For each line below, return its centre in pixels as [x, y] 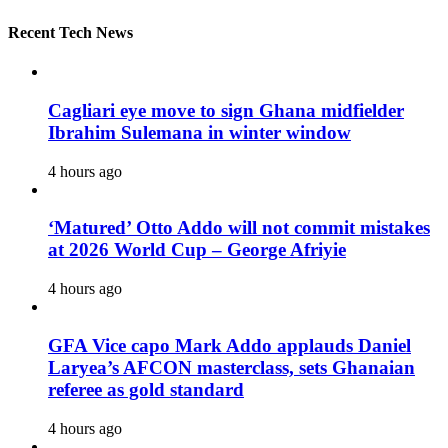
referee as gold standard [146, 389]
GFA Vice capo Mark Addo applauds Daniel [229, 345]
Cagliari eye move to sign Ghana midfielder [226, 110]
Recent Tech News [70, 32]
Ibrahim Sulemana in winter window [199, 132]
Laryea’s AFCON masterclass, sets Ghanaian [231, 367]
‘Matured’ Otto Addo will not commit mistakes [239, 228]
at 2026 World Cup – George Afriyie [197, 250]
